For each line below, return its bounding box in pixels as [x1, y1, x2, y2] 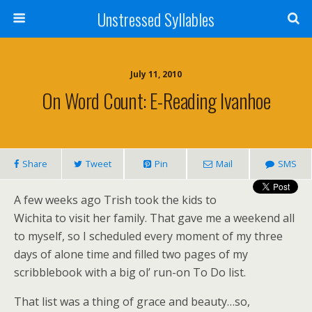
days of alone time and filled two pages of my [14, 247, 248, 262]
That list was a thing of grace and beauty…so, [14, 294, 250, 309]
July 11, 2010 [130, 68, 182, 80]
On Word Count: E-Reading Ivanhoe [41, 86, 271, 115]
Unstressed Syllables [97, 6, 214, 31]
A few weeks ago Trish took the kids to [14, 192, 217, 208]
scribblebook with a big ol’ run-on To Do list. [14, 265, 246, 280]
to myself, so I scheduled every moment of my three [14, 228, 283, 244]
